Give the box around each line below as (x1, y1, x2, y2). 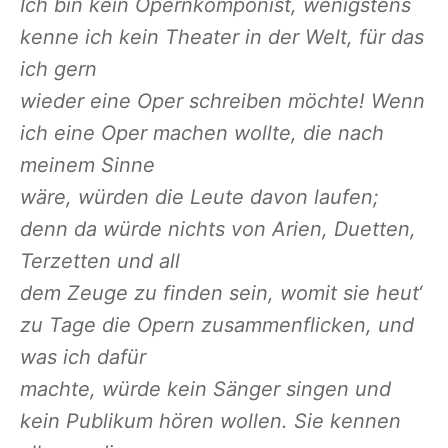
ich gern (20, 57, 97, 82)
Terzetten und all (20, 249, 180, 274)
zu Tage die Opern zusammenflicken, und (20, 313, 414, 338)
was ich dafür (20, 345, 146, 370)
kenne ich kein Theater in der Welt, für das (20, 25, 424, 50)
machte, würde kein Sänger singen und (20, 377, 391, 402)
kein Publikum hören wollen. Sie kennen (20, 409, 401, 434)
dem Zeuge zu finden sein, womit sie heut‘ (20, 281, 422, 306)
